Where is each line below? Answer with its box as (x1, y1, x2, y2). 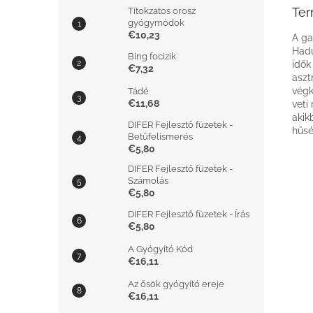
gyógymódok (128, 17, 184, 28)
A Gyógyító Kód (128, 244, 193, 254)
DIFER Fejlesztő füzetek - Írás (128, 209, 249, 219)
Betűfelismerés (128, 131, 193, 142)
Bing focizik (128, 51, 176, 61)
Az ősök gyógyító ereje (128, 279, 224, 289)
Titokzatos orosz (128, 6, 196, 16)
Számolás (128, 175, 168, 186)
